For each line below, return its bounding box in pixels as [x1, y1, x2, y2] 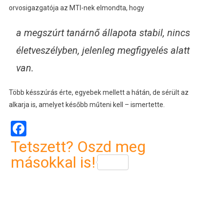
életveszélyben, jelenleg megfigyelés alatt [16, 44, 190, 57]
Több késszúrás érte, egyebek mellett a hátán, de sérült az [8, 88, 189, 97]
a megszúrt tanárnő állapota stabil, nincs [16, 27, 190, 39]
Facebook [26, 119, 91, 138]
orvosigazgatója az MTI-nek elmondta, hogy [8, 4, 144, 12]
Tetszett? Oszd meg [10, 137, 146, 156]
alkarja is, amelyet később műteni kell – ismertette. [8, 101, 165, 109]
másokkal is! [10, 153, 95, 172]
